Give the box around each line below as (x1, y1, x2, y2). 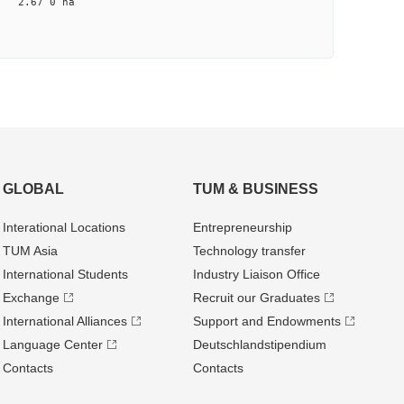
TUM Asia (2, 243, 58, 258)
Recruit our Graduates (193, 290, 321, 305)
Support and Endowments (193, 314, 342, 328)
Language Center (2, 337, 103, 352)
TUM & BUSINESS (193, 181, 319, 197)
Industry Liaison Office (193, 267, 321, 281)
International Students (2, 267, 128, 281)
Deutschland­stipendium (193, 337, 327, 352)
